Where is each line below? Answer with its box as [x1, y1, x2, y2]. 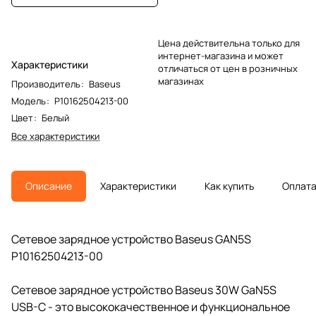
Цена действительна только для [158, 36, 300, 49]
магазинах [158, 74, 204, 87]
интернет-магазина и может [158, 49, 284, 62]
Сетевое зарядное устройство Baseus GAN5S [11, 231, 251, 247]
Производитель [11, 77, 80, 90]
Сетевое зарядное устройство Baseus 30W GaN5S [11, 281, 276, 298]
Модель [11, 94, 46, 107]
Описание [25, 178, 72, 193]
